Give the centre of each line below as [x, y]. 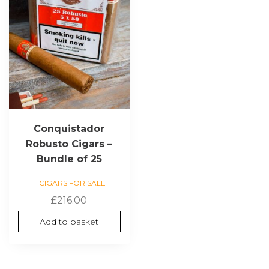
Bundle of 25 [69, 159]
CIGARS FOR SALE [72, 183]
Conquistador [69, 129]
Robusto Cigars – [69, 144]
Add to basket [69, 222]
